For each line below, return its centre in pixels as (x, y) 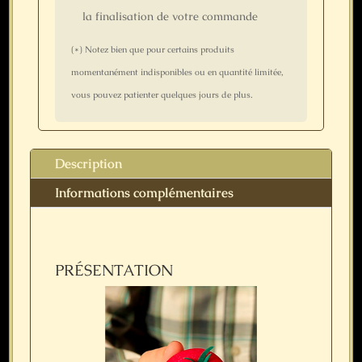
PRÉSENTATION (114, 270)
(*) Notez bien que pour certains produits (152, 49)
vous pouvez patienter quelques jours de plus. (162, 94)
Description (89, 163)
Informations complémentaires (145, 192)
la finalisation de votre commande (170, 16)
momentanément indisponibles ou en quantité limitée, (177, 72)
